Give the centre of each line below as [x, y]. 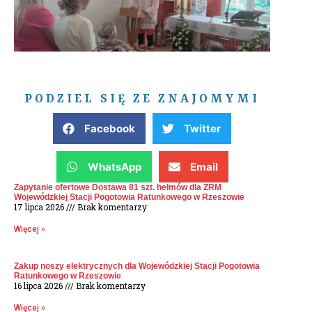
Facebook [110, 129]
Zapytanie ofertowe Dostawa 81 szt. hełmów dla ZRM [118, 188]
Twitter [202, 129]
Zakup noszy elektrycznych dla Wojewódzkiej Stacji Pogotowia [137, 266]
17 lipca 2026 [40, 207]
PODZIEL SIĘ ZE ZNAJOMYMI [142, 99]
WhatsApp [114, 167]
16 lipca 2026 [39, 286]
